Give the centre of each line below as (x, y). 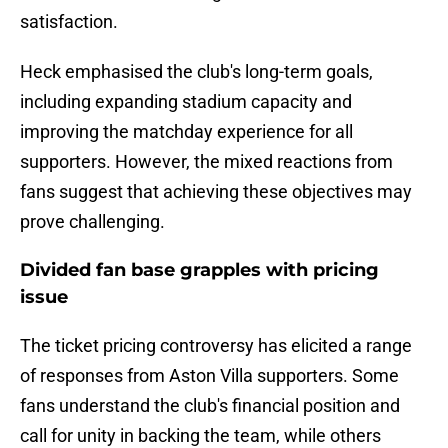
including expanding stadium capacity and (186, 102)
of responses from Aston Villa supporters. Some (209, 376)
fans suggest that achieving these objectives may (216, 192)
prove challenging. (92, 222)
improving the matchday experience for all (186, 132)
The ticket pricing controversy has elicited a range (216, 346)
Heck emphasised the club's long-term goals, (196, 72)
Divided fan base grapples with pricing (199, 270)
